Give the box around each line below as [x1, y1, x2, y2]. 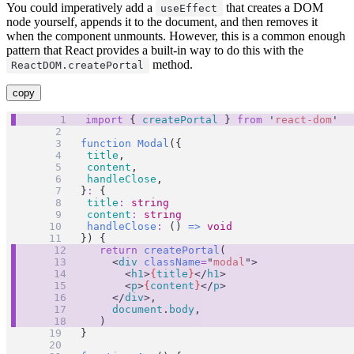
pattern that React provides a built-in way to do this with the [6, 43, 303, 57]
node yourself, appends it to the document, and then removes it [6, 14, 318, 28]
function [81, 137, 132, 149]
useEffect [160, 2, 218, 14]
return [100, 244, 138, 256]
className [144, 256, 201, 268]
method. [149, 57, 193, 71]
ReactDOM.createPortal [11, 58, 145, 71]
